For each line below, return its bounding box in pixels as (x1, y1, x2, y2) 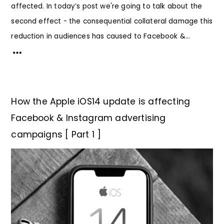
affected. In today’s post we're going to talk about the (11, 1, 202, 11)
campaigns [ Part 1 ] (11, 128, 101, 140)
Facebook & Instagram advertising (11, 111, 166, 124)
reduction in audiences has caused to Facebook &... (11, 31, 190, 41)
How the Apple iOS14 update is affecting (11, 95, 190, 107)
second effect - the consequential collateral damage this (11, 16, 212, 26)
